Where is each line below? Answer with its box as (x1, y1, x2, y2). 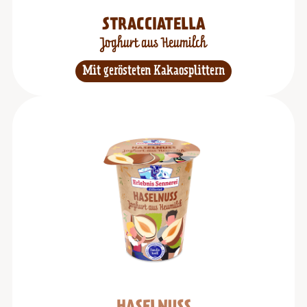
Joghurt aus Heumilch (100, 37, 207, 51)
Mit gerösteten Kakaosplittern (82, 64, 225, 78)
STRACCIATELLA (101, 17, 206, 34)
